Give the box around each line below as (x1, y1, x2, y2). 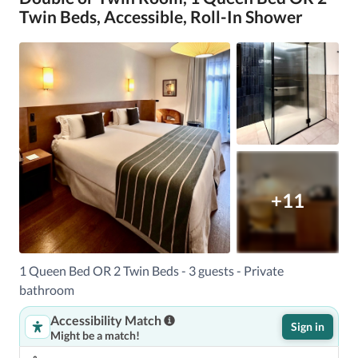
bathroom (19, 282, 74, 297)
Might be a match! (50, 328, 140, 342)
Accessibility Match (50, 312, 161, 328)
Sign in (291, 320, 324, 333)
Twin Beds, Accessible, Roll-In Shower (19, 6, 303, 26)
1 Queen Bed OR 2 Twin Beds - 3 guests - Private (19, 263, 284, 278)
